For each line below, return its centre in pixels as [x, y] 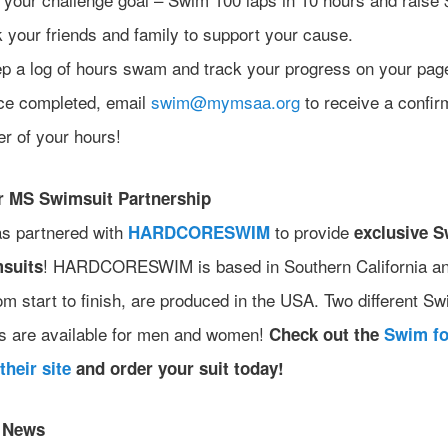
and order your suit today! [177, 367]
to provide [311, 231]
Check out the [326, 333]
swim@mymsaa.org [226, 102]
